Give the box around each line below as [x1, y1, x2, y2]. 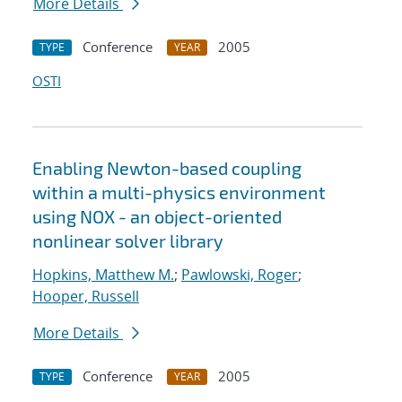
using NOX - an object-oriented [32, 205, 282, 228]
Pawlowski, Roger [181, 265, 298, 285]
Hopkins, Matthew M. [32, 265, 174, 285]
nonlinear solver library [32, 230, 223, 252]
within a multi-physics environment [32, 181, 326, 204]
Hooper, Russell [32, 286, 139, 307]
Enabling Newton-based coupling [32, 157, 301, 179]
